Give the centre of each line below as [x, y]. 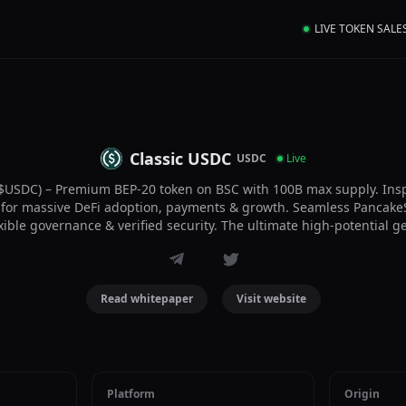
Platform [131, 394]
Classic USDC [180, 159]
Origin [362, 394]
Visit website [271, 299]
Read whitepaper [146, 299]
